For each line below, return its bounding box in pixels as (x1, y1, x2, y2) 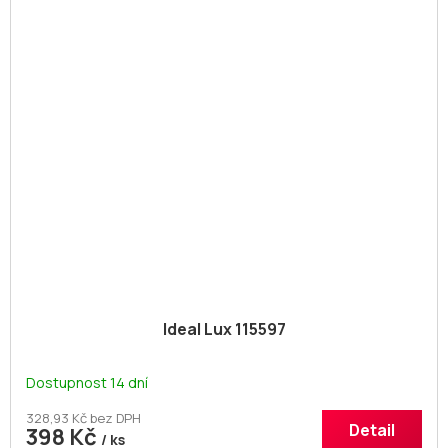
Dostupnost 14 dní (26, 373, 148, 393)
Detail (349, 419, 395, 442)
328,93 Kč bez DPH (26, 409, 141, 428)
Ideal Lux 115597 (162, 318, 286, 341)
